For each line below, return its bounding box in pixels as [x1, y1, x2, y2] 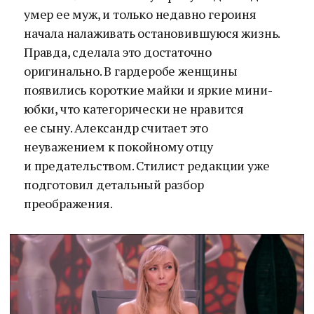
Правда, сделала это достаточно [24, 43, 212, 60]
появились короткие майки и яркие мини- [24, 81, 273, 98]
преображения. [24, 195, 113, 212]
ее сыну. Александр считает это [24, 119, 208, 136]
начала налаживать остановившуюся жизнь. [24, 25, 280, 41]
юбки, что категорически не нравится [24, 100, 244, 117]
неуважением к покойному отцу [24, 138, 213, 155]
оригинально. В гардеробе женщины [24, 62, 238, 79]
